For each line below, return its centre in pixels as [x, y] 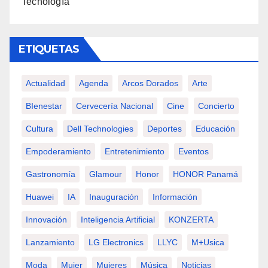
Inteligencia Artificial [118, 220]
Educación [215, 129]
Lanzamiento [50, 243]
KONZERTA [191, 220]
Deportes [165, 129]
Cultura [39, 129]
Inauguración [114, 197]
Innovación [46, 220]
